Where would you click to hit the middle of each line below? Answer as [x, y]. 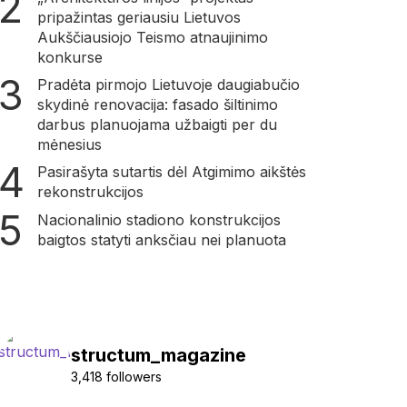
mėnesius [69, 145]
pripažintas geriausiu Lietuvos [139, 18]
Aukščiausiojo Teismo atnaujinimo [152, 38]
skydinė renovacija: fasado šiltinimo [157, 105]
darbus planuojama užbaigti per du [157, 125]
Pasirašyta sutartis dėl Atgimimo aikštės [171, 172]
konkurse [69, 58]
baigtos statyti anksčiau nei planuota [161, 240]
